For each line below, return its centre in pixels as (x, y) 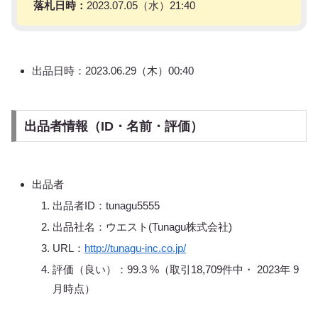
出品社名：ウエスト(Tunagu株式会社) (142, 226)
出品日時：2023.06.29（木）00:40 (113, 70)
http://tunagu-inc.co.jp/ (135, 248)
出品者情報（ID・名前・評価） (113, 126)
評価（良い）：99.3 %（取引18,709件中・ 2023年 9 (176, 269)
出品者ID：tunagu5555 (106, 205)
